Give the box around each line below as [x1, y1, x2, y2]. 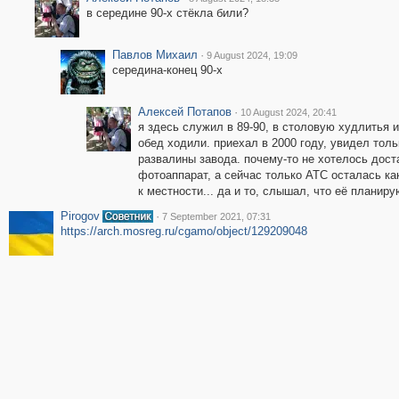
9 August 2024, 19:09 [206, 50, 297, 61]
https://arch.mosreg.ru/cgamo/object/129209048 [60, 224, 307, 238]
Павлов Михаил [111, 48, 198, 61]
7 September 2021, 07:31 [161, 211, 271, 222]
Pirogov [60, 209, 100, 223]
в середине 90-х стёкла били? [85, 6, 248, 20]
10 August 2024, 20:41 [240, 107, 337, 118]
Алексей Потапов [137, 105, 232, 118]
